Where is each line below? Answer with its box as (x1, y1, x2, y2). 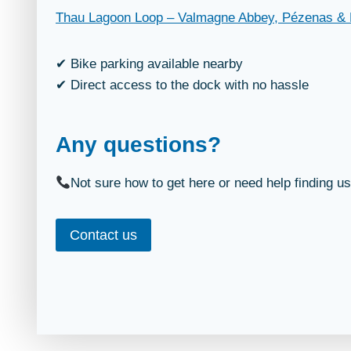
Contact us (70, 227, 137, 244)
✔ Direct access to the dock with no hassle (56, 78, 309, 92)
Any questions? (56, 132, 221, 157)
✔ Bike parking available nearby (56, 56, 243, 71)
